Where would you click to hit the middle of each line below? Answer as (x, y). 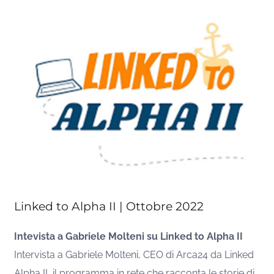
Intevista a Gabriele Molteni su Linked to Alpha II (129, 237)
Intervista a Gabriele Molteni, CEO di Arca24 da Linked (134, 255)
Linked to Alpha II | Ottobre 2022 (109, 207)
